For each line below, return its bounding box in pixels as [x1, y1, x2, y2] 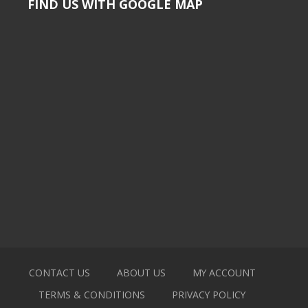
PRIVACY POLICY [172, 288, 245, 302]
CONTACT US [28, 265, 90, 279]
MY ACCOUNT [192, 265, 256, 279]
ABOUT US [116, 265, 166, 279]
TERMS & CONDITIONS [38, 288, 145, 302]
